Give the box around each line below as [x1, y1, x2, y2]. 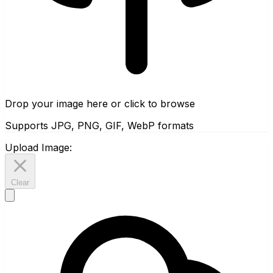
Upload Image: [5, 141, 72, 154]
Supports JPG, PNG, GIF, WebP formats [5, 119, 194, 132]
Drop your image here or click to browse [5, 97, 195, 110]
